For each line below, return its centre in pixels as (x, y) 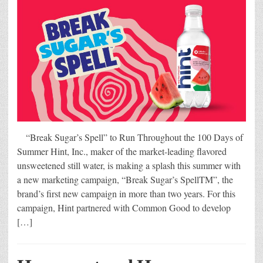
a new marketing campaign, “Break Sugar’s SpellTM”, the (125, 180)
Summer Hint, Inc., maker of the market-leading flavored (122, 151)
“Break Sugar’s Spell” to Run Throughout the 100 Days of (130, 137)
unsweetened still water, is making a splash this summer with (129, 166)
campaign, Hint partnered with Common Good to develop (124, 208)
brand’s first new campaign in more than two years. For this (126, 194)
